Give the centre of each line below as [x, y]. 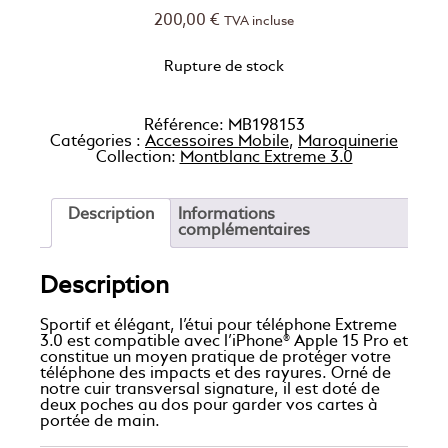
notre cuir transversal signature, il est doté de [210, 390]
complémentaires [244, 231]
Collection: [137, 158]
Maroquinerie [348, 142]
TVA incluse [259, 21]
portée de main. [100, 422]
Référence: [185, 126]
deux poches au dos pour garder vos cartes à [209, 406]
